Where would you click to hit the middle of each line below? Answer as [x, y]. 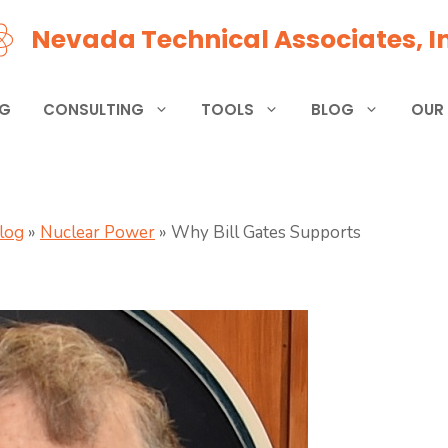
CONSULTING [93, 109]
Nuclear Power [97, 232]
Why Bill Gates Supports [264, 232]
